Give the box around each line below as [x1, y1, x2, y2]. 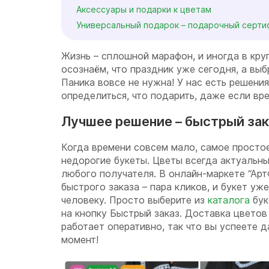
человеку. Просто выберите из [61, 194, 208, 206]
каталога [208, 194, 250, 206]
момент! [61, 234, 98, 246]
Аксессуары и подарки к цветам [76, 4, 211, 14]
